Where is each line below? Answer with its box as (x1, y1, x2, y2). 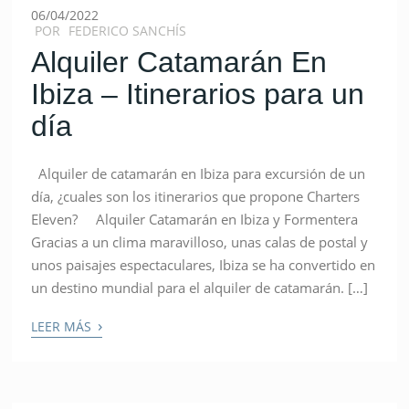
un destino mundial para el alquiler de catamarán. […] (31, 278, 369, 297)
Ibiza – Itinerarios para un (31, 77, 365, 110)
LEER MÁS (31, 317, 96, 335)
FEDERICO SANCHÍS (68, 21, 187, 39)
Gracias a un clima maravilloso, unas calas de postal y (31, 232, 369, 251)
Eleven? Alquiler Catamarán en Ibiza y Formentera (31, 209, 373, 228)
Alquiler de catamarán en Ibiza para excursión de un (31, 163, 366, 183)
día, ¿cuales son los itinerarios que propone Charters (31, 186, 361, 205)
